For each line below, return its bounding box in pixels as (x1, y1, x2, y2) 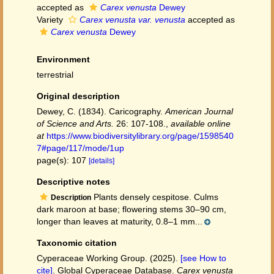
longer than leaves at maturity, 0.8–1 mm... (37, 217, 202, 226)
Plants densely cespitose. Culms (91, 192, 218, 202)
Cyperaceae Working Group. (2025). (37, 253, 180, 263)
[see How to (180, 253, 226, 263)
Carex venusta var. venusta (80, 15, 185, 24)
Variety (37, 15, 65, 24)
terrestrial (37, 70, 73, 80)
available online (171, 119, 231, 128)
